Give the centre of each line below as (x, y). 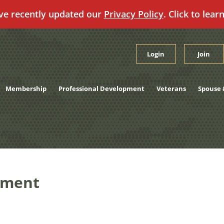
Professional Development (101, 88)
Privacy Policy (133, 14)
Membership (26, 88)
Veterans (171, 88)
